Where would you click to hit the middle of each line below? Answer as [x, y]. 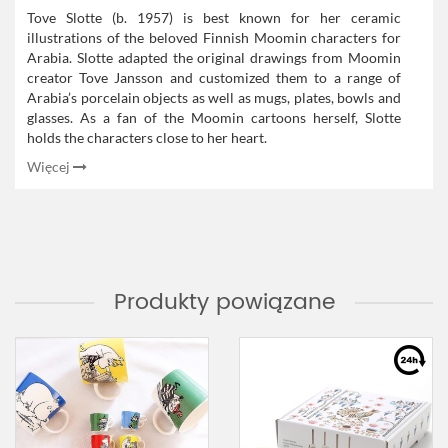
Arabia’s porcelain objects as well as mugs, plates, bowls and [214, 97]
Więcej [50, 166]
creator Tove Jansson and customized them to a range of [214, 77]
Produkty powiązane [224, 302]
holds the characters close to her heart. [148, 137]
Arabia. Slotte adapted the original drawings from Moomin [214, 57]
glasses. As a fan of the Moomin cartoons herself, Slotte [214, 117]
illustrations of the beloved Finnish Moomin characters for [214, 37]
